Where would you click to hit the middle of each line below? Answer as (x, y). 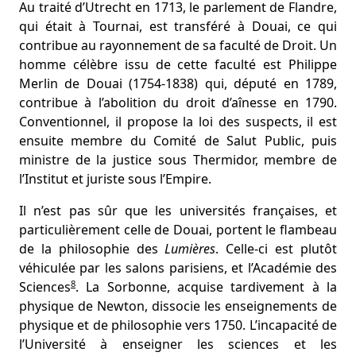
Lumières (190, 249)
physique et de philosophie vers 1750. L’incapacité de (178, 325)
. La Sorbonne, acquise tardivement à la (206, 287)
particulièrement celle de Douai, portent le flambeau (178, 230)
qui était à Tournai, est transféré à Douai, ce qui (178, 26)
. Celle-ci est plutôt (277, 249)
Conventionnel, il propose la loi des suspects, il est (178, 122)
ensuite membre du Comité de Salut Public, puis (178, 141)
